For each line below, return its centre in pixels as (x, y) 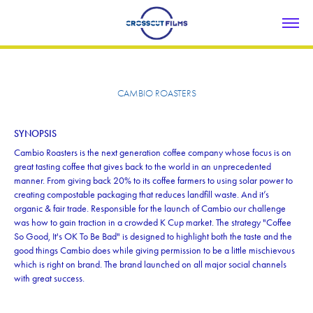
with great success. (49, 278)
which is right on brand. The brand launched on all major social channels (150, 264)
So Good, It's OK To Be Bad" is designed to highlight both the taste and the (153, 236)
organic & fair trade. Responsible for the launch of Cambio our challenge (150, 209)
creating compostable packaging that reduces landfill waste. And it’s (141, 195)
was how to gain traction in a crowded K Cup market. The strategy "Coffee (153, 223)
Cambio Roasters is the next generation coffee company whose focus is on (153, 153)
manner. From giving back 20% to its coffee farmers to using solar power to (153, 181)
